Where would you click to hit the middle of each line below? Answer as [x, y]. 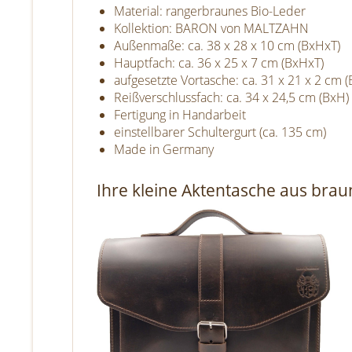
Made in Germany [164, 149]
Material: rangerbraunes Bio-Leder [210, 11]
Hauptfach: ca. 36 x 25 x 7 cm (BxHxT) [219, 63]
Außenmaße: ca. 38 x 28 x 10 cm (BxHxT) [227, 46]
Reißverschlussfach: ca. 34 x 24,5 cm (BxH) [231, 97]
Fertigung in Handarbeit [180, 115]
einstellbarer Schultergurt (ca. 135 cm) [220, 132]
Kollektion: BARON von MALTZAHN [211, 28]
